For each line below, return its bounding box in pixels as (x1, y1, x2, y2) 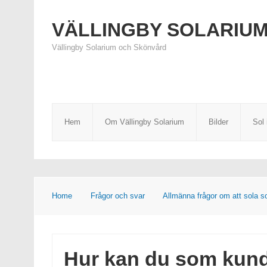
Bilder (209, 117, 228, 126)
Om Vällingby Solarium (105, 117, 184, 126)
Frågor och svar (91, 191, 145, 200)
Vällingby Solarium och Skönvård (52, 43, 166, 52)
